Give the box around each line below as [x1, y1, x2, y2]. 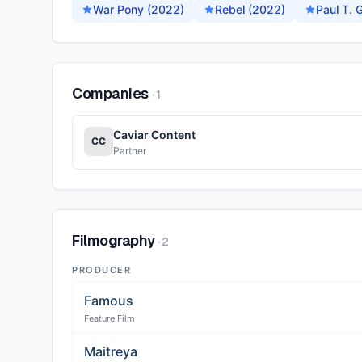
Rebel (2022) [215, 2, 285, 16]
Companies [72, 84, 149, 103]
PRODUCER [72, 264, 132, 276]
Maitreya [84, 343, 137, 360]
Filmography [72, 231, 155, 250]
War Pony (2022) [93, 2, 184, 16]
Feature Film [84, 313, 135, 324]
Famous [84, 293, 133, 309]
